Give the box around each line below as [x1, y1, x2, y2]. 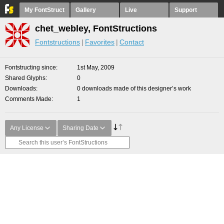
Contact [119, 38, 144, 46]
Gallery [75, 6, 96, 13]
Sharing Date [62, 124, 98, 131]
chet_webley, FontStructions [35, 23, 157, 33]
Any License [10, 124, 43, 131]
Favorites [85, 38, 114, 46]
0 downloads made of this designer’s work [77, 85, 191, 92]
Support [174, 6, 197, 13]
